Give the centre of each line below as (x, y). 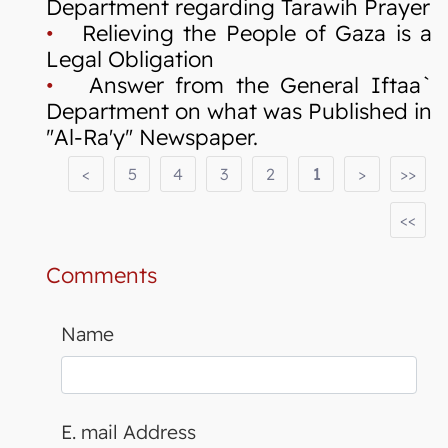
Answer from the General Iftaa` (243, 84)
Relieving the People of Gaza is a (243, 32)
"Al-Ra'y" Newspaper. (152, 136)
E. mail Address (128, 431)
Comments (101, 274)
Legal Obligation (130, 58)
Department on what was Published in (239, 110)
